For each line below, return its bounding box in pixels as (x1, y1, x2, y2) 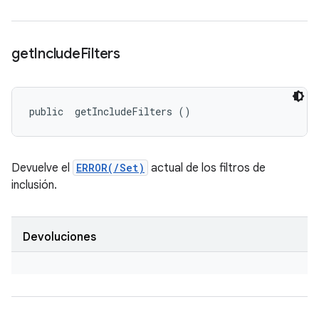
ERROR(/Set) (76, 161, 145, 174)
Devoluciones (23, 230, 96, 244)
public (29, 105, 69, 118)
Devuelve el (11, 161, 73, 175)
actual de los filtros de (148, 161, 266, 175)
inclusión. (11, 178, 57, 192)
